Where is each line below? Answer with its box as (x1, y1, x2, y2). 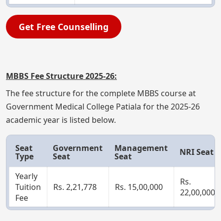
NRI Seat (180, 147, 214, 158)
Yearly (15, 171, 37, 182)
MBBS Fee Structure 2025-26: (6, 71, 117, 82)
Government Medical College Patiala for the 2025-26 (6, 101, 200, 112)
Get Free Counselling (19, 21, 109, 33)
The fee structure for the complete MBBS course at (6, 88, 196, 99)
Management (114, 143, 168, 154)
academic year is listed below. (6, 114, 116, 126)
